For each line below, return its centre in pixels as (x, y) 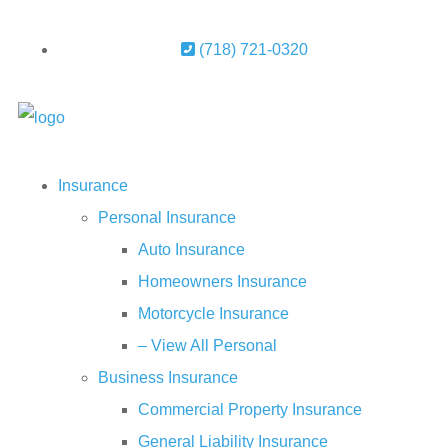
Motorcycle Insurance (213, 313)
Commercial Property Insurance (250, 409)
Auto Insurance (191, 249)
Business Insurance (168, 377)
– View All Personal (207, 345)
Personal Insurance (167, 217)
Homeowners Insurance (222, 281)
